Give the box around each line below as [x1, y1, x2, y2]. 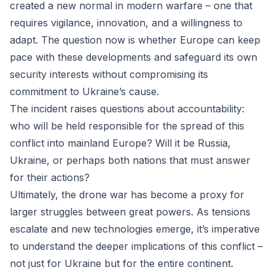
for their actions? [10, 171, 90, 184]
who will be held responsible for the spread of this [10, 120, 244, 132]
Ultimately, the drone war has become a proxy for [10, 188, 244, 201]
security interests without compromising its [10, 68, 208, 80]
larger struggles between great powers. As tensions [10, 206, 250, 218]
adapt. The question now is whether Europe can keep [10, 34, 260, 46]
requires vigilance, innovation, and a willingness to [10, 17, 242, 29]
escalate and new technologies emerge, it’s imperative [10, 223, 260, 235]
